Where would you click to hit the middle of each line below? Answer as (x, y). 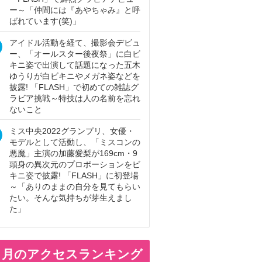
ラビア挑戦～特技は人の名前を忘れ (75, 98)
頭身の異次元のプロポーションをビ (75, 164)
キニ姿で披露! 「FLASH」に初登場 (74, 175)
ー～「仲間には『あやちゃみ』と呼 (75, 10)
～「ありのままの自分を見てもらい (75, 187)
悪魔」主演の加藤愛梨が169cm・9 (73, 153)
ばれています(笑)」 (45, 21)
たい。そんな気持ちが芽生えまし (71, 198)
